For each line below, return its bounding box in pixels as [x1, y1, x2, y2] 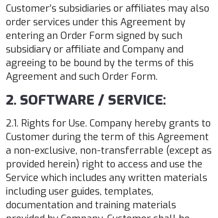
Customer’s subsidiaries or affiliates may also [6, 1, 209, 15]
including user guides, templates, [6, 184, 153, 198]
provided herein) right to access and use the [6, 157, 202, 171]
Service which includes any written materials [6, 171, 207, 184]
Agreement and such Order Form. [6, 70, 158, 83]
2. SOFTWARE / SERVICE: [6, 91, 166, 109]
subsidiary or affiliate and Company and [6, 42, 183, 56]
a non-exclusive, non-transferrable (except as [6, 144, 212, 157]
